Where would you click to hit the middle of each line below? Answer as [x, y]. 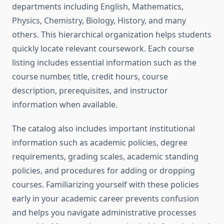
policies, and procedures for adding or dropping [103, 171]
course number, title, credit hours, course [90, 77]
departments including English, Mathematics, [98, 7]
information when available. [65, 105]
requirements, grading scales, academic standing [105, 157]
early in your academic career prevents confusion [105, 199]
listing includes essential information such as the [104, 63]
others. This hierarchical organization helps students [112, 35]
